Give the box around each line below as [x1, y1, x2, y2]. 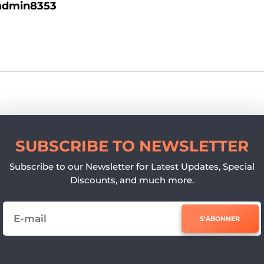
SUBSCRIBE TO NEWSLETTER [15, 137, 249, 156]
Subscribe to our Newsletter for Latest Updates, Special [9, 161, 255, 173]
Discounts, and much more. [70, 174, 194, 186]
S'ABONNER [200, 214, 240, 223]
